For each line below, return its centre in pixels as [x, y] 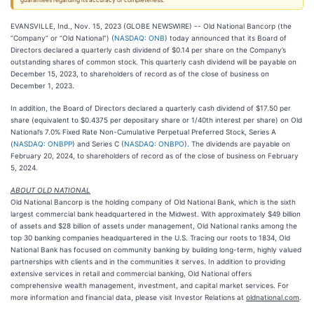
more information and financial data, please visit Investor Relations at [128, 297]
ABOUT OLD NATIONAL [50, 190]
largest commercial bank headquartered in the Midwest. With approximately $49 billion [156, 214]
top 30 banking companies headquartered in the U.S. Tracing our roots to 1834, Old [150, 238]
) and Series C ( [98, 144]
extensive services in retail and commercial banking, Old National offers [131, 273]
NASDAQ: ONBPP [43, 144]
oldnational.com [273, 297]
